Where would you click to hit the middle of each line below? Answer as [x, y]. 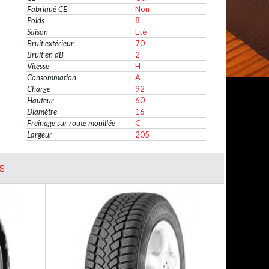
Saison [38, 32]
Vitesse [38, 66]
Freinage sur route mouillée [71, 123]
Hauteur [41, 100]
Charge [39, 89]
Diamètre [42, 112]
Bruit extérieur [50, 43]
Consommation [52, 77]
